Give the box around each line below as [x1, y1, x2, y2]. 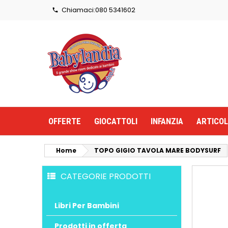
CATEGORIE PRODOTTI [61, 170, 151, 182]
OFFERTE [48, 116, 81, 126]
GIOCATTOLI [94, 116, 137, 126]
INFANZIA [151, 116, 183, 126]
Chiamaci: [58, 6, 95, 14]
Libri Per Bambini [54, 200, 119, 211]
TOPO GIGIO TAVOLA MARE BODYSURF [94, 146, 221, 155]
